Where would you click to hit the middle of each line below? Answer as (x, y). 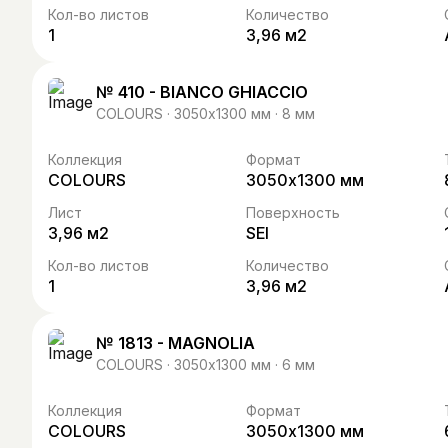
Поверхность (293, 212)
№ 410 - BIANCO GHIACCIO (202, 91)
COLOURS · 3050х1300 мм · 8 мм (205, 113)
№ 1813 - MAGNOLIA (175, 342)
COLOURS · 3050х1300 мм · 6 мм (205, 364)
